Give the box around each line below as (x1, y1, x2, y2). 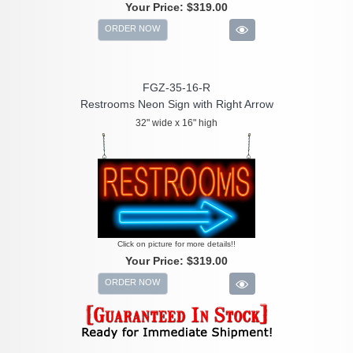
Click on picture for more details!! (117, 239, 236, 248)
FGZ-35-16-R (143, 81, 210, 95)
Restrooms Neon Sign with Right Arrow (80, 98, 273, 111)
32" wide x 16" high (136, 117, 217, 129)
